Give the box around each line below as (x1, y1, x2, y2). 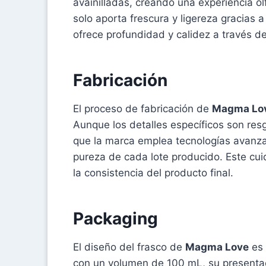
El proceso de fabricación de (73, 102, 212, 115)
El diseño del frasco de (73, 240, 185, 253)
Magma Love (185, 240, 249, 253)
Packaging (73, 208, 158, 229)
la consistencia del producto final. (73, 166, 233, 179)
